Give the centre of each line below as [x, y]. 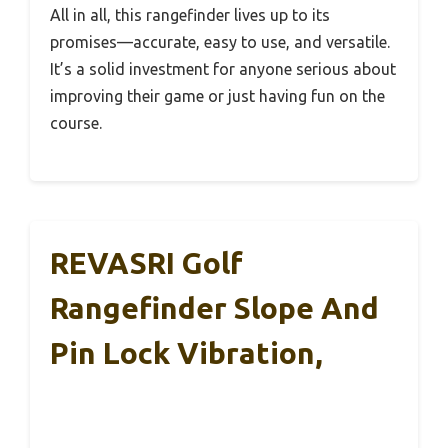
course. [76, 122]
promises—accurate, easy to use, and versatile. [220, 41]
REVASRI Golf [146, 262]
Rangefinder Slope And [214, 307]
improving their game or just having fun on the [217, 95]
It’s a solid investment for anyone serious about [223, 68]
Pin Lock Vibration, [186, 352]
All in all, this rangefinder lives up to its [190, 14]
